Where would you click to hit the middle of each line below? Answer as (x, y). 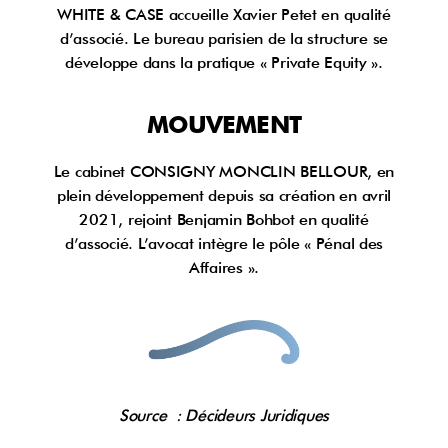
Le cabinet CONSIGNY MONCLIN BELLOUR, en (224, 172)
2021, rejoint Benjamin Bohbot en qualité (224, 220)
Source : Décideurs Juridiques (224, 416)
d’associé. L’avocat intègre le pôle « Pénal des (224, 244)
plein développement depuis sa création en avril (224, 196)
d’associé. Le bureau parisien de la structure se (224, 39)
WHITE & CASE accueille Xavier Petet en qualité (224, 15)
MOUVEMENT (224, 125)
